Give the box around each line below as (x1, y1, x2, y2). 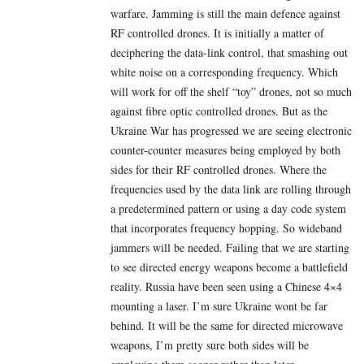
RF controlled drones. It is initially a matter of (110, 24, 324, 41)
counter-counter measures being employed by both (110, 141, 340, 158)
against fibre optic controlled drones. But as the (110, 102, 327, 119)
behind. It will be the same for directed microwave (110, 317, 343, 333)
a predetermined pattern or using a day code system (110, 200, 346, 216)
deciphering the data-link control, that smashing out (110, 44, 348, 60)
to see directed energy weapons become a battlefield (110, 258, 348, 275)
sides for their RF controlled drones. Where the (110, 161, 327, 177)
